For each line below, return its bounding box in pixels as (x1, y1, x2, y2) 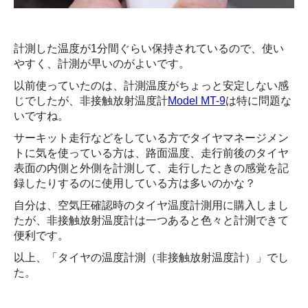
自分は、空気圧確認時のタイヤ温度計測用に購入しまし (14, 199, 289, 212)
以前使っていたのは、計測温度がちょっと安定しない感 (14, 80, 289, 92)
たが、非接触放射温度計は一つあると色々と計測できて (14, 214, 289, 227)
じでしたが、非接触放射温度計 (14, 95, 168, 107)
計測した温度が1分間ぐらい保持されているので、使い (14, 43, 284, 55)
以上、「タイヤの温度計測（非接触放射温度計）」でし (14, 252, 289, 264)
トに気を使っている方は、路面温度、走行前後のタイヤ (14, 147, 289, 159)
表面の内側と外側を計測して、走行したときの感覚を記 (14, 162, 289, 175)
